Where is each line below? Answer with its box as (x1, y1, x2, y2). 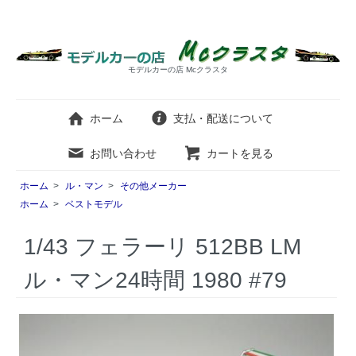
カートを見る (207, 147, 273, 161)
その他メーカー (120, 180, 187, 192)
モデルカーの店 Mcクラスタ (128, 65, 228, 75)
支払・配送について (173, 112, 273, 126)
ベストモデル (65, 199, 122, 211)
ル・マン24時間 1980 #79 (24, 267, 287, 292)
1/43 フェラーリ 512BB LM (24, 234, 301, 259)
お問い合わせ (90, 147, 157, 161)
